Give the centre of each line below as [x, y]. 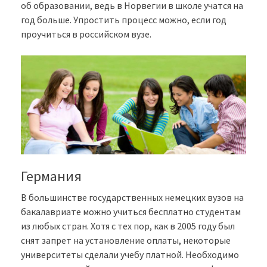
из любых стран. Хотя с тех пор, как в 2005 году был [128, 226]
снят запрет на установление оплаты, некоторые [126, 240]
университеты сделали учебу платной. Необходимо [130, 254]
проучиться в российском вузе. [86, 34]
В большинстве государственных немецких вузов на [132, 197]
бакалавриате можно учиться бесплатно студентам [131, 211]
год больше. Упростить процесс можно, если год [124, 20]
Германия [51, 176]
